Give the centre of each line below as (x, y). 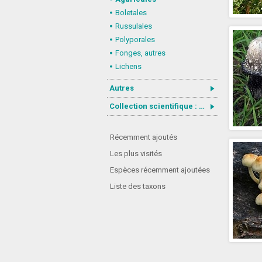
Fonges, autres (140, 53)
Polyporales (135, 39)
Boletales (131, 13)
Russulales (134, 26)
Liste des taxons (138, 186)
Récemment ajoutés (144, 137)
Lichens (128, 66)
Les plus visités (136, 154)
